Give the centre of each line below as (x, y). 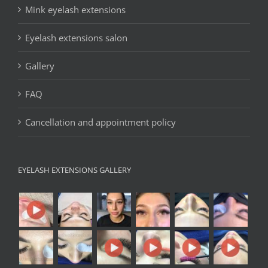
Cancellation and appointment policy (100, 122)
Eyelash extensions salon (76, 38)
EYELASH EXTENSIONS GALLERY (74, 170)
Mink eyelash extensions (75, 10)
